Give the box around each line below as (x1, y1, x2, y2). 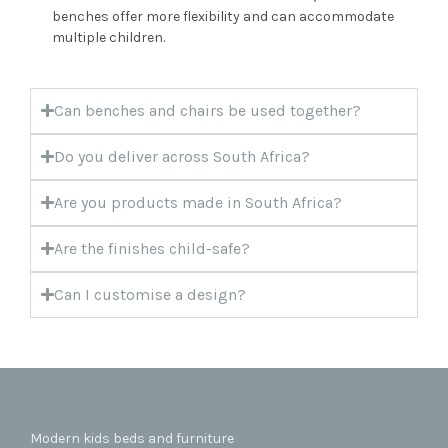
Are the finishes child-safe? (54, 238, 251, 258)
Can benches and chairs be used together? (54, 100, 362, 120)
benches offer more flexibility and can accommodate (52, 7, 394, 25)
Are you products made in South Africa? (54, 192, 343, 212)
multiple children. (52, 28, 165, 46)
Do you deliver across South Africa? (54, 146, 311, 166)
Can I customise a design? (54, 284, 247, 304)
